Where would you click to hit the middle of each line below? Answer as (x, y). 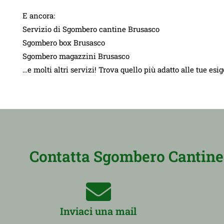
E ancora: (39, 16)
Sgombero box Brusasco (64, 43)
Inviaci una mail (98, 211)
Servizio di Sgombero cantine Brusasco (91, 29)
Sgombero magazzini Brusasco (76, 56)
